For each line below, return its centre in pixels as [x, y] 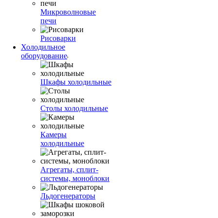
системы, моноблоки [75, 178]
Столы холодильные [74, 108]
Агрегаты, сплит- [69, 170]
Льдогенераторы [68, 196]
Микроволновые [68, 12]
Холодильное [43, 47]
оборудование [44, 56]
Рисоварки [58, 38]
